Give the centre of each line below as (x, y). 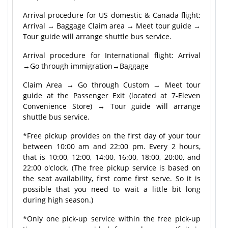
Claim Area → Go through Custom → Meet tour (112, 85)
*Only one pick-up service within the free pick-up (112, 219)
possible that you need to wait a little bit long (112, 189)
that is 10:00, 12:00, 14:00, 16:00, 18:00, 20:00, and (112, 157)
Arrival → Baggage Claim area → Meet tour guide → (112, 26)
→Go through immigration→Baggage (86, 66)
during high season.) (59, 200)
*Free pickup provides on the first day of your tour (112, 136)
